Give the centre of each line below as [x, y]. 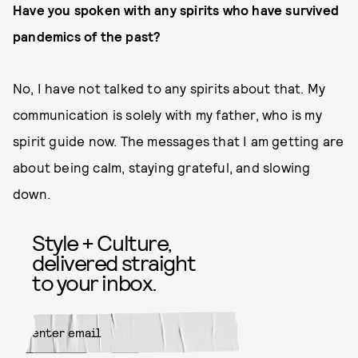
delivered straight [114, 262]
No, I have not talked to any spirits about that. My [169, 88]
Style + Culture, [102, 242]
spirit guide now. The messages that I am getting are [179, 141]
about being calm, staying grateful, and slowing [162, 167]
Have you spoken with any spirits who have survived [176, 10]
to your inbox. [94, 282]
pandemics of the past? [87, 36]
